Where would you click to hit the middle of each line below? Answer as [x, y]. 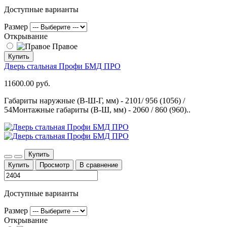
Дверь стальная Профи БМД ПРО [62, 66]
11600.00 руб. [27, 83]
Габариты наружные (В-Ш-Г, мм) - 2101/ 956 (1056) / [94, 100]
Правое [64, 46]
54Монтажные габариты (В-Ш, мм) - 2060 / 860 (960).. [97, 109]
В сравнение [99, 165]
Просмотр [54, 165]
